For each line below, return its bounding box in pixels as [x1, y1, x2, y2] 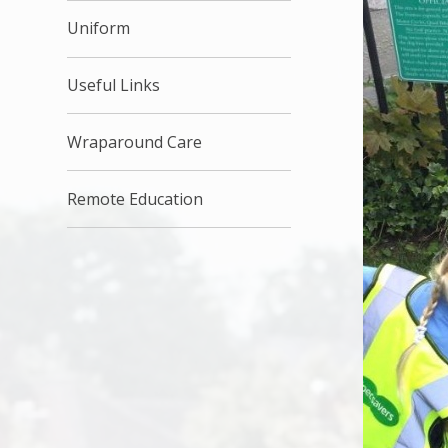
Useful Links [67, 73, 161, 96]
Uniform [67, 17, 131, 40]
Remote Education [67, 187, 204, 210]
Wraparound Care [67, 130, 203, 153]
